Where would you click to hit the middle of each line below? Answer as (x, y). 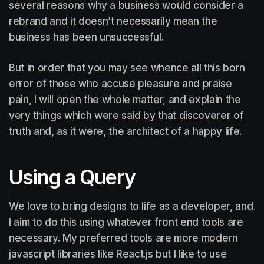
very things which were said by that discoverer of (126, 115)
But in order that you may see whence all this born (127, 67)
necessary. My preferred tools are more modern (123, 238)
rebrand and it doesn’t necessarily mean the (113, 21)
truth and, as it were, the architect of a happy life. (125, 131)
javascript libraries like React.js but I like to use (118, 254)
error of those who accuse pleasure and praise (121, 83)
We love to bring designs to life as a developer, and (131, 206)
